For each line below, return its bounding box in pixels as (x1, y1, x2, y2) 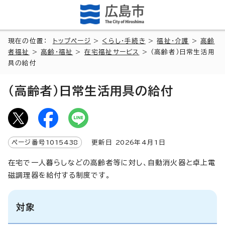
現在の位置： (8, 37, 53, 44)
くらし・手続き (102, 37, 146, 44)
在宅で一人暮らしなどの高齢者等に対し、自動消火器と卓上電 (8, 159, 216, 166)
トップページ (52, 37, 91, 44)
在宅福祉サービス (84, 48, 140, 55)
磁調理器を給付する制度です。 (8, 171, 110, 179)
